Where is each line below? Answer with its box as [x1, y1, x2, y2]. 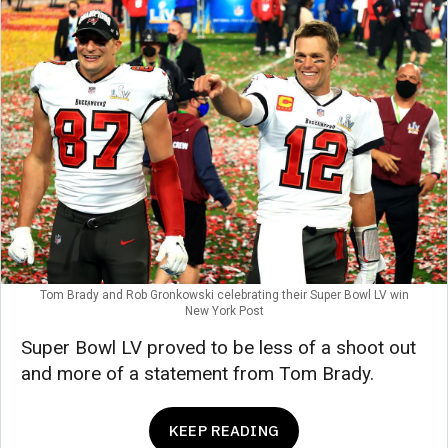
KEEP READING [169, 420, 279, 440]
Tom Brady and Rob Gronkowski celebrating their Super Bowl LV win [39, 287, 409, 302]
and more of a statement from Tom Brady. [21, 361, 374, 385]
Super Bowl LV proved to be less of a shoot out [21, 335, 416, 359]
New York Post [184, 303, 264, 318]
